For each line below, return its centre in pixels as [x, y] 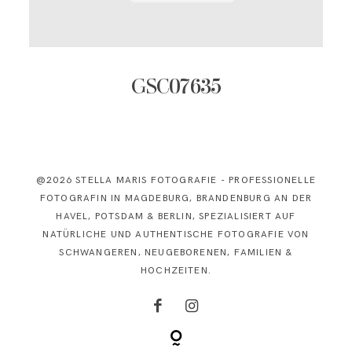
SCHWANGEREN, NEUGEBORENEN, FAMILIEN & [176, 252]
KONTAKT [176, 36]
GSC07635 [176, 88]
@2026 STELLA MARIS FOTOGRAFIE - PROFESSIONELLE [176, 180]
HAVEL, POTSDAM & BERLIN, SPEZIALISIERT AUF [176, 216]
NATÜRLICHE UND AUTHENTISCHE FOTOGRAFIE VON [176, 234]
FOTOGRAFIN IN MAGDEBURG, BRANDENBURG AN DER [176, 198]
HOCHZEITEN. [176, 270]
